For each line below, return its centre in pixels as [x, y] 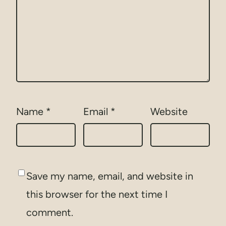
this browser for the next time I [97, 194]
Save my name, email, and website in [110, 176]
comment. [50, 213]
